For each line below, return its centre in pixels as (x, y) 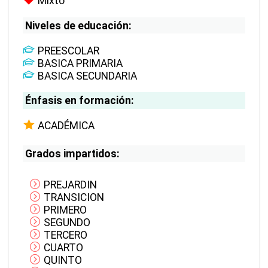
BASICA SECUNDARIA (86, 76)
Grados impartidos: (72, 153)
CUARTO (63, 248)
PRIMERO (64, 210)
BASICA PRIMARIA (79, 63)
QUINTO (62, 261)
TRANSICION (73, 198)
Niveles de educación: (78, 25)
